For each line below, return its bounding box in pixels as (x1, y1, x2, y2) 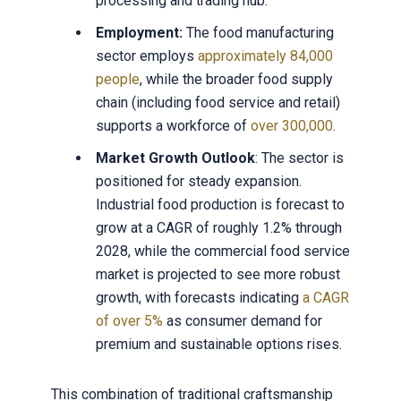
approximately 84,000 (197, 47, 333, 65)
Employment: (95, 24, 186, 42)
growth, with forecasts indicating (95, 289, 303, 307)
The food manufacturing (185, 24, 334, 42)
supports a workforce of (95, 117, 251, 135)
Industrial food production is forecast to (95, 196, 345, 214)
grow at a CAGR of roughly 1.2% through (95, 219, 342, 237)
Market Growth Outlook (95, 149, 255, 167)
